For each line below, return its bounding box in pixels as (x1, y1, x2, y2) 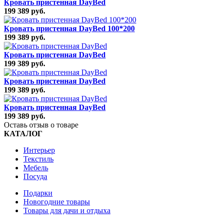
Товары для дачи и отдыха (23, 206, 110, 215)
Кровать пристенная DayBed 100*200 (4, 24, 135, 33)
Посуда (23, 172, 47, 181)
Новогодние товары (23, 197, 90, 206)
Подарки (23, 188, 53, 197)
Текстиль (23, 154, 54, 163)
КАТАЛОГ (4, 129, 42, 138)
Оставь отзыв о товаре (4, 120, 78, 129)
